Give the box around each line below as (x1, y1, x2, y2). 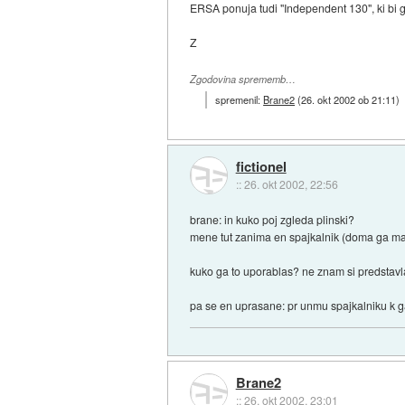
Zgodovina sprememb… (190, 72, 297, 87)
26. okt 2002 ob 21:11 (301, 92, 397, 108)
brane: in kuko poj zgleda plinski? (190, 211, 355, 227)
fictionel (235, 155, 287, 176)
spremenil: (215, 92, 264, 108)
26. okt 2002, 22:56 (243, 175, 338, 192)
